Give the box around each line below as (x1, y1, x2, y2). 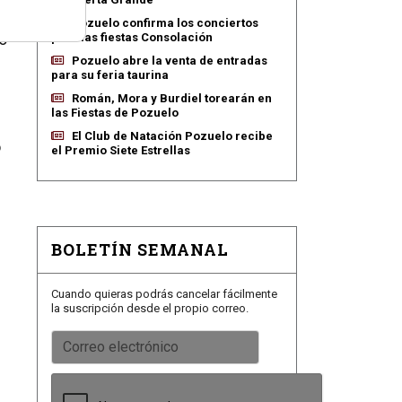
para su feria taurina (51, 68, 169, 82)
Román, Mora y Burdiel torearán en (72, 92, 272, 105)
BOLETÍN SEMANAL (51, 239, 229, 260)
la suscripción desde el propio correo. (51, 301, 249, 315)
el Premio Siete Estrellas (51, 144, 190, 157)
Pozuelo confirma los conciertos (72, 16, 258, 30)
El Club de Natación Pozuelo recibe (72, 129, 273, 143)
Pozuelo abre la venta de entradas (72, 54, 267, 67)
